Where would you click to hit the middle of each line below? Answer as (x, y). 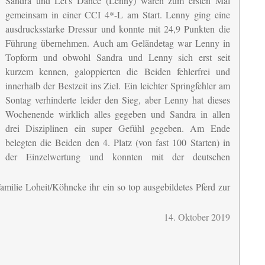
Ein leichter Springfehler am (177, 86)
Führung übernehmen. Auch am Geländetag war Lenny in (118, 43)
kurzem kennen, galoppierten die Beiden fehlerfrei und (118, 72)
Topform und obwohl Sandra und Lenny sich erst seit (118, 57)
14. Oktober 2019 (197, 216)
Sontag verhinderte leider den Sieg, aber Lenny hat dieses (118, 100)
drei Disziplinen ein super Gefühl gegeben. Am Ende (118, 128)
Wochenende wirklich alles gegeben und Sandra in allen (118, 114)
